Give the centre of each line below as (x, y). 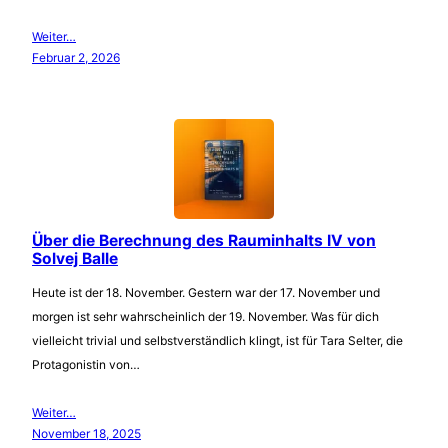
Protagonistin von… (86, 364)
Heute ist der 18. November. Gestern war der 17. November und (206, 292)
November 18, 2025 (86, 433)
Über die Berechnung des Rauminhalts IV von (204, 240)
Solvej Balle (75, 258)
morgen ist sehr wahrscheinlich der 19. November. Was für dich (205, 316)
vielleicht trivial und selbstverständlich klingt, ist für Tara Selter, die (217, 340)
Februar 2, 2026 (76, 57)
